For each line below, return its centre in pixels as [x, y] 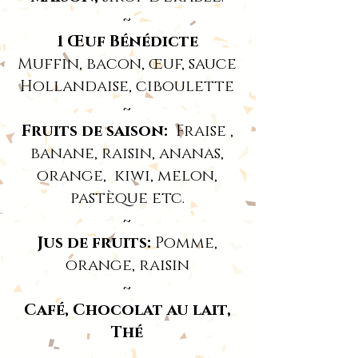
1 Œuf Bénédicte [127, 42]
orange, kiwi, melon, [127, 176]
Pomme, [184, 243]
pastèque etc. [127, 198]
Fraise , [202, 131]
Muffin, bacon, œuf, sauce [127, 64]
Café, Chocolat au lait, [127, 310]
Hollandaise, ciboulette [127, 86]
